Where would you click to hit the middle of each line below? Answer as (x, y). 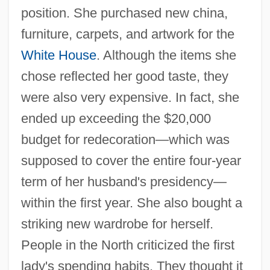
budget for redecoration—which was (125, 139)
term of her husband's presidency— (124, 181)
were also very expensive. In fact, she (130, 97)
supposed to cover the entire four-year (131, 160)
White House (58, 55)
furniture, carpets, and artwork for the (127, 34)
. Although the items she (166, 55)
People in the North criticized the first (127, 245)
